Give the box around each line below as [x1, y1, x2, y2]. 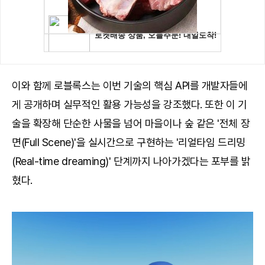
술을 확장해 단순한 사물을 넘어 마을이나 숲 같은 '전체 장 [12, 117, 250, 130]
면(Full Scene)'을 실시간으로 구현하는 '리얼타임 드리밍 [12, 136, 245, 149]
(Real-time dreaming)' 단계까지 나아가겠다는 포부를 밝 [12, 155, 251, 168]
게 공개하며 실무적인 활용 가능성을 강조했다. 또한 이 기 [12, 98, 247, 111]
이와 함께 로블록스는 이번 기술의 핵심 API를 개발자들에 [12, 79, 248, 92]
